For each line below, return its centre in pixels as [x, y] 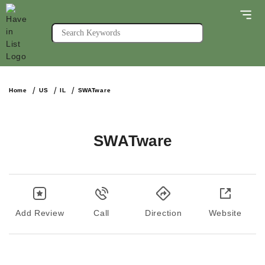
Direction [164, 213]
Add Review [40, 213]
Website [225, 213]
